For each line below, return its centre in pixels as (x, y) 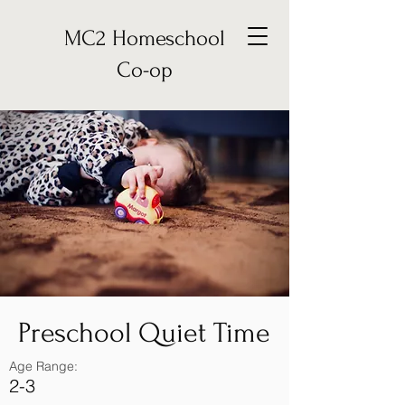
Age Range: (43, 366)
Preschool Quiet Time (144, 333)
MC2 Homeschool (145, 38)
